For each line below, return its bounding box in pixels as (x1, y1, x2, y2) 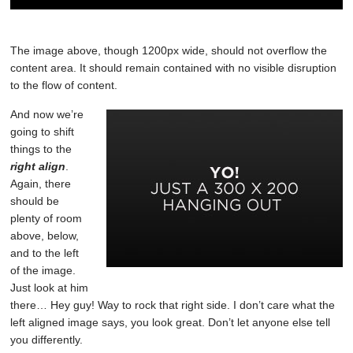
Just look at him (10, 281, 89, 295)
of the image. (10, 264, 76, 277)
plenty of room (10, 212, 83, 225)
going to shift (10, 125, 75, 139)
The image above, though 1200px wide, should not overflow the (10, 44, 328, 58)
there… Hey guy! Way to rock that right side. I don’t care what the (10, 299, 336, 312)
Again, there (10, 177, 72, 191)
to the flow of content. (10, 79, 118, 92)
